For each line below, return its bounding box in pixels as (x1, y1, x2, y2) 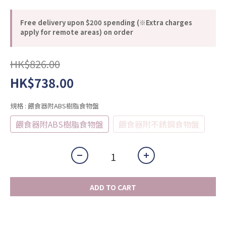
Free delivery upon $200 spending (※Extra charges (20, 18, 192, 27)
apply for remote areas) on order (20, 27, 133, 37)
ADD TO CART (90, 182, 136, 192)
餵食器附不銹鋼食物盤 (119, 118, 199, 130)
